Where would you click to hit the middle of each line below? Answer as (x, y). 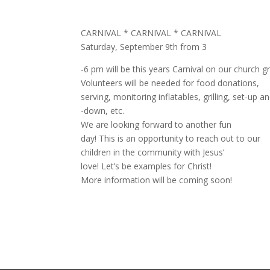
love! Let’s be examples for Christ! (146, 166)
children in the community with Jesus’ (153, 152)
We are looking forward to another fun (156, 125)
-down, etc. (103, 111)
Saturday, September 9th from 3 (144, 47)
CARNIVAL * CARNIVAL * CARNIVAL (151, 33)
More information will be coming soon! (157, 180)
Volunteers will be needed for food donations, (170, 83)
